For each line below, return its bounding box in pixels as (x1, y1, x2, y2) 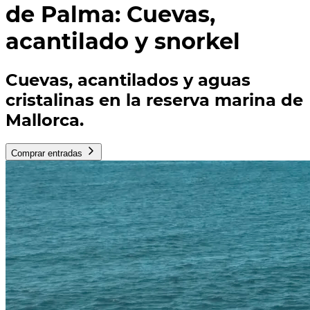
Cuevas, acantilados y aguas (6, 69, 250, 90)
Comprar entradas (11, 148, 82, 159)
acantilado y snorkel (6, 28, 240, 55)
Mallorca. (6, 109, 84, 130)
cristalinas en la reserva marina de (6, 89, 303, 110)
